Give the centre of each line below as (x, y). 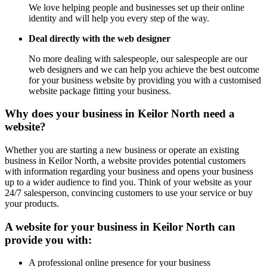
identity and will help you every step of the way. (119, 18)
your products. (32, 204)
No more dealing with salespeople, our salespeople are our (138, 58)
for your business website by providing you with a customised (145, 80)
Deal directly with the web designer (100, 38)
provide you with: (48, 240)
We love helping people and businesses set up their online (136, 7)
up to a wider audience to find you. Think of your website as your (128, 182)
